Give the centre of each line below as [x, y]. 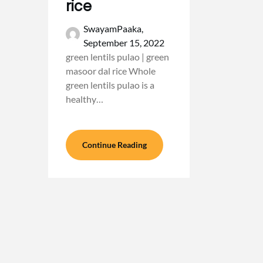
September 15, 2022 [124, 43]
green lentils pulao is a [110, 85]
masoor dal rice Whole [111, 71]
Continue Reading [114, 145]
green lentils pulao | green [117, 57]
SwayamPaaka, [113, 28]
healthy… [85, 99]
